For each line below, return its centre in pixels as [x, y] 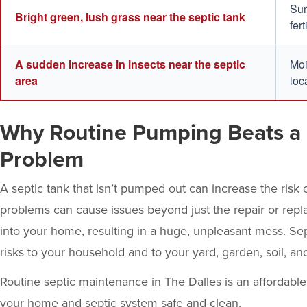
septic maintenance [96, 282]
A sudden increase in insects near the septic [130, 64]
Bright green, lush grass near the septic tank [130, 17]
